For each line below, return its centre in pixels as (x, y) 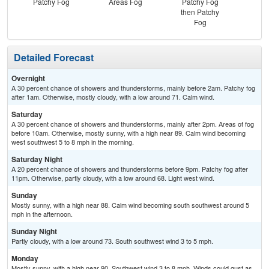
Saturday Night (37, 159)
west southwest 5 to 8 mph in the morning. (73, 142)
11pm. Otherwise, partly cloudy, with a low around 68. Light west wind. (113, 178)
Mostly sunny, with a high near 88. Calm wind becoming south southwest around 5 (130, 205)
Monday (25, 258)
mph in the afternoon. (42, 214)
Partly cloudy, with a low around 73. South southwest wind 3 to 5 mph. (112, 241)
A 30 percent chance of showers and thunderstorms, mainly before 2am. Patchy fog (133, 88)
